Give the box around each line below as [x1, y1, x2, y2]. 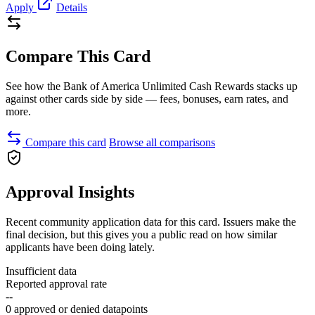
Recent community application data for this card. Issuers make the [6, 216, 296, 229]
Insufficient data [6, 265, 77, 278]
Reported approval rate [6, 278, 107, 290]
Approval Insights [6, 183, 134, 202]
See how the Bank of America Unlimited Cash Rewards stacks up [6, 80, 297, 93]
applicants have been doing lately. [6, 241, 155, 254]
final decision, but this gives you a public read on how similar [6, 229, 277, 241]
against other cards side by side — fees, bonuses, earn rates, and [6, 93, 288, 105]
